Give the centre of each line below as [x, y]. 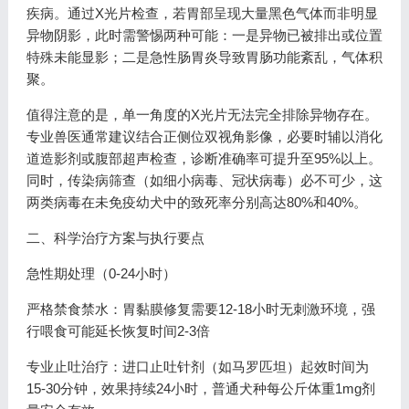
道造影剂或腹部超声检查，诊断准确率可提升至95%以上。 [204, 158]
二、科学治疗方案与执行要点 [115, 238]
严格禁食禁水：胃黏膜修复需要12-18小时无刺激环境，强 [200, 309]
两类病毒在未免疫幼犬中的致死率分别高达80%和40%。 [196, 202]
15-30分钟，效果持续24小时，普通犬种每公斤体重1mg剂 [200, 388]
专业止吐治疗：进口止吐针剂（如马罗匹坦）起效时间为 [197, 367]
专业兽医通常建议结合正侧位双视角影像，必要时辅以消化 [204, 136]
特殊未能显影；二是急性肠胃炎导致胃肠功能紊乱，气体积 [204, 57]
